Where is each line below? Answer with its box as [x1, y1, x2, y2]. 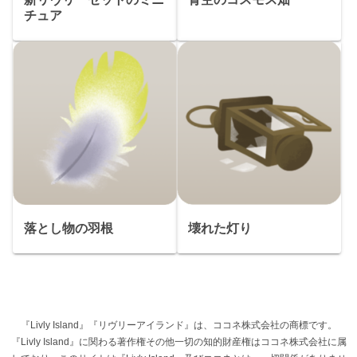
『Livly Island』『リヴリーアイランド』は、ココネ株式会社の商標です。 [20, 320, 337, 331]
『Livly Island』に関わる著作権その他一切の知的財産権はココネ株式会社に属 [10, 336, 347, 348]
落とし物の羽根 [24, 222, 114, 236]
